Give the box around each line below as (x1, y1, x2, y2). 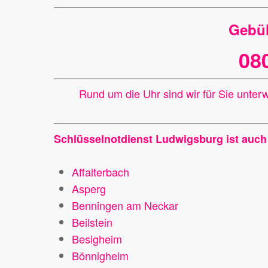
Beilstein (72, 214, 112, 230)
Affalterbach (72, 164, 129, 179)
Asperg (72, 181, 106, 196)
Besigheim (72, 231, 122, 246)
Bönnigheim (72, 248, 129, 263)
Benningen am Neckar (72, 197, 178, 213)
